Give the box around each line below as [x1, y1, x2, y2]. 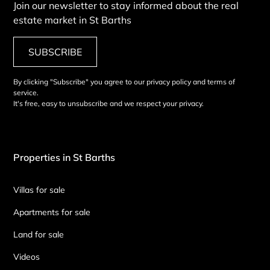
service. [13, 87, 39, 97]
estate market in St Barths [13, 13, 132, 26]
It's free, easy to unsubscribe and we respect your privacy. [13, 98, 204, 108]
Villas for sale [13, 184, 66, 195]
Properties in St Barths [13, 151, 116, 163]
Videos [13, 251, 40, 262]
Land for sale [13, 228, 64, 240]
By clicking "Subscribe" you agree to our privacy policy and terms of [13, 77, 236, 86]
